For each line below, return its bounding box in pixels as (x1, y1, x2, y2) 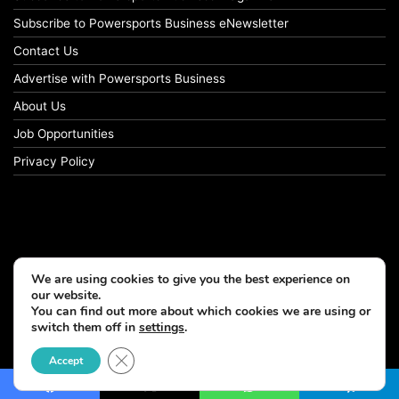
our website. (31, 287, 101, 304)
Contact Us (13, 44, 78, 59)
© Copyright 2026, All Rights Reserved (92, 330, 307, 345)
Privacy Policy (13, 154, 95, 169)
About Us (13, 99, 66, 114)
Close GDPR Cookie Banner (120, 348, 273, 366)
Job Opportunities (13, 126, 114, 142)
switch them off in (31, 319, 139, 336)
